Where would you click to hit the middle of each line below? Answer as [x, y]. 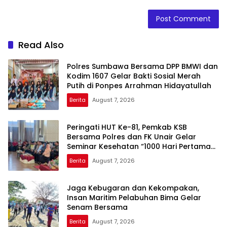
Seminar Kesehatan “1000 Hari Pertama [139, 147]
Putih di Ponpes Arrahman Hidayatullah [139, 86]
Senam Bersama [97, 207]
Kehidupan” [88, 156]
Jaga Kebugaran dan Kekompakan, [133, 188]
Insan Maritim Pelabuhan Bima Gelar [134, 198]
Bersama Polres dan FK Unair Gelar [131, 137]
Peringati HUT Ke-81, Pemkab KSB [127, 127]
